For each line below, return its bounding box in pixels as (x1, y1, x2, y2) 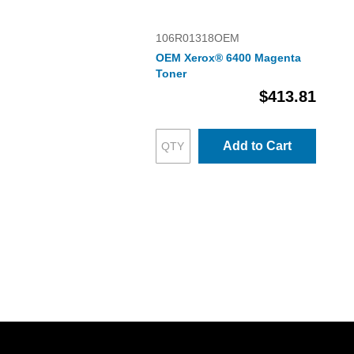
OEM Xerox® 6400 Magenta (155, 51, 301, 64)
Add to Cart (222, 139, 292, 153)
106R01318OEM (155, 32, 239, 44)
